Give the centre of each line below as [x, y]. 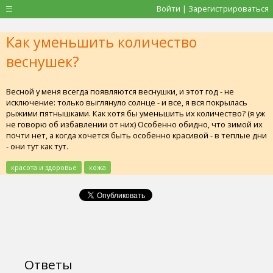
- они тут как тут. [37, 146]
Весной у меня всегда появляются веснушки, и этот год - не [120, 91]
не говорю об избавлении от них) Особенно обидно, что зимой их [134, 124]
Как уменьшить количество [101, 42]
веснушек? [43, 62]
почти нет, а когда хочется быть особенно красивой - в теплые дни [136, 135]
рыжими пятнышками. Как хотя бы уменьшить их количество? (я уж [136, 113]
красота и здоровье [44, 167]
